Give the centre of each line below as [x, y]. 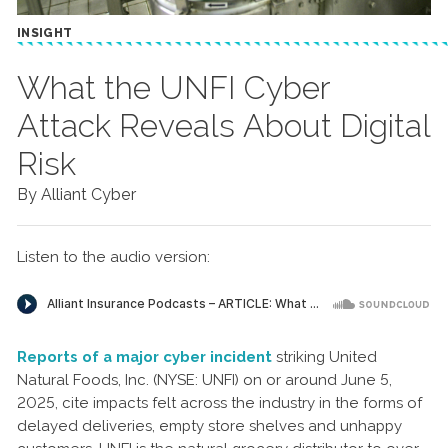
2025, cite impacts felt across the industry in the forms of [219, 402]
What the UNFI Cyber [174, 87]
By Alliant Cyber [76, 194]
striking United [324, 356]
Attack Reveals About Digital [224, 125]
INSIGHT [45, 32]
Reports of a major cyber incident [144, 356]
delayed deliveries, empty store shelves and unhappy [209, 425]
